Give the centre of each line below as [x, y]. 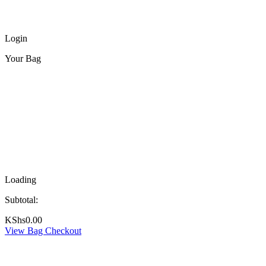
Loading [20, 180]
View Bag [25, 231]
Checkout [63, 231]
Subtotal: [21, 200]
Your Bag [23, 58]
